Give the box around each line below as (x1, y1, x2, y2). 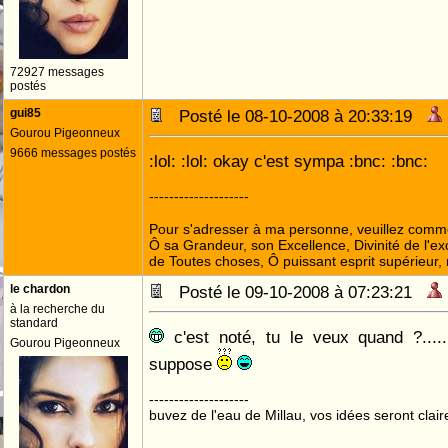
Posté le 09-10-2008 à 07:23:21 (164, 282, 427, 302)
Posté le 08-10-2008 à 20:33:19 (164, 106, 427, 126)
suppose (149, 354, 217, 374)
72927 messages (10, 65, 104, 79)
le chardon (10, 282, 70, 296)
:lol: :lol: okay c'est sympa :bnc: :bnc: (149, 151, 428, 171)
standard (10, 316, 58, 330)
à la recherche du (10, 302, 105, 316)
